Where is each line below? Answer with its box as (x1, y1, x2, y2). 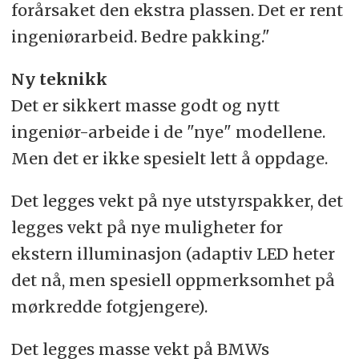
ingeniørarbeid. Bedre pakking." (10, 26, 270, 47)
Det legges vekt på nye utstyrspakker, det (10, 191, 343, 212)
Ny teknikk (10, 69, 107, 90)
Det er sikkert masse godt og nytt (10, 95, 280, 116)
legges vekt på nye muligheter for (10, 217, 283, 238)
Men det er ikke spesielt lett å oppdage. (10, 148, 328, 169)
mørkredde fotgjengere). (10, 296, 208, 317)
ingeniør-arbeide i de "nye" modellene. (10, 122, 325, 143)
